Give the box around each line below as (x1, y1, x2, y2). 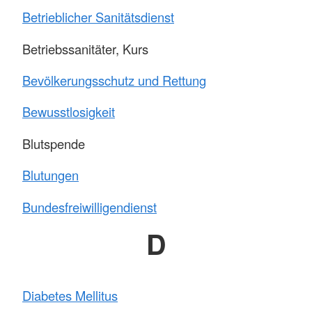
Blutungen (22, 166, 79, 185)
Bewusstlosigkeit (22, 102, 115, 121)
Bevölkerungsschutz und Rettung (22, 70, 206, 89)
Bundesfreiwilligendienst (22, 197, 157, 216)
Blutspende (22, 134, 85, 153)
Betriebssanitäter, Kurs (22, 39, 152, 58)
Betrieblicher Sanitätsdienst (22, 8, 174, 26)
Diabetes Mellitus (22, 286, 118, 305)
